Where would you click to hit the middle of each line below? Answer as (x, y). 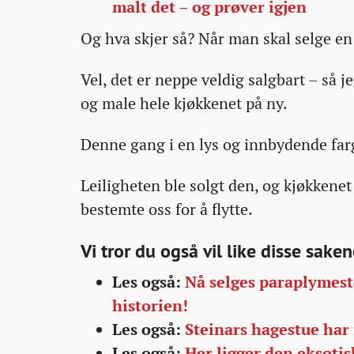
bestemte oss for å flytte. (167, 209)
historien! (150, 306)
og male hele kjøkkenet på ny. (184, 104)
